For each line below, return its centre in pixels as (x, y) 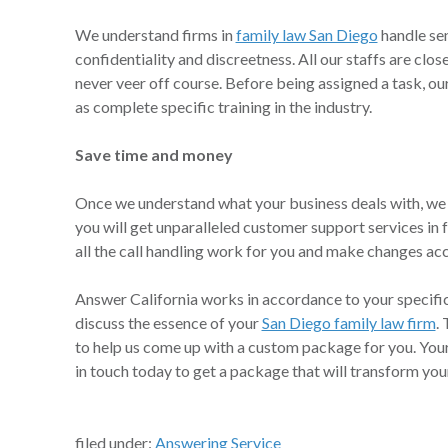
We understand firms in (155, 34)
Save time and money (153, 154)
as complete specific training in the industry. (223, 106)
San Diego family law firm (348, 322)
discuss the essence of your (168, 322)
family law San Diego (306, 34)
